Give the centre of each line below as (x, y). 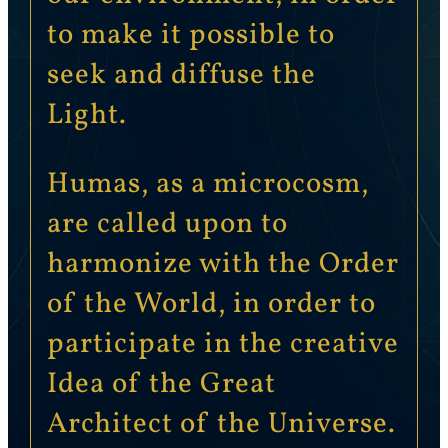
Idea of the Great (161, 385)
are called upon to (167, 225)
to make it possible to (190, 36)
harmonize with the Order (222, 265)
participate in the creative (222, 345)
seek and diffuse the (181, 76)
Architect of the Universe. (221, 425)
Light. (86, 116)
